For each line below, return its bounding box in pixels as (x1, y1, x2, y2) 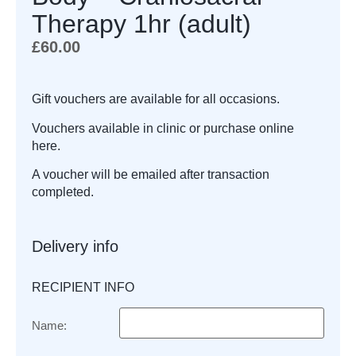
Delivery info (32, 237, 118, 255)
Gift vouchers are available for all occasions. (32, 92, 280, 106)
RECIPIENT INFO (32, 280, 134, 294)
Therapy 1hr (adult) (32, 10, 251, 38)
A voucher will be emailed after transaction (32, 168, 269, 182)
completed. (32, 185, 94, 199)
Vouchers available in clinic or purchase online (32, 121, 294, 135)
